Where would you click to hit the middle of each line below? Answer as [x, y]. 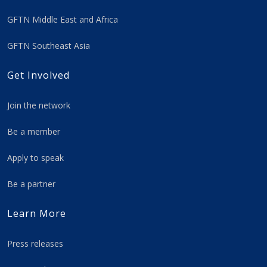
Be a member [34, 132]
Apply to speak [35, 158]
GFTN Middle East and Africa [63, 20]
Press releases [35, 244]
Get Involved [38, 75]
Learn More [37, 214]
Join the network [39, 105]
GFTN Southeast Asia [49, 46]
